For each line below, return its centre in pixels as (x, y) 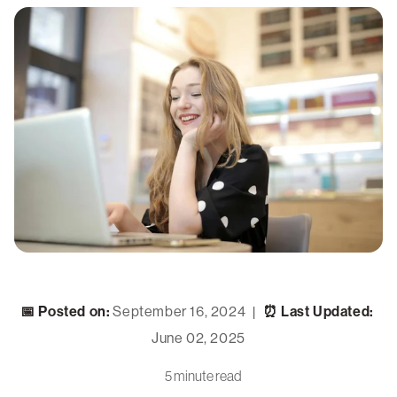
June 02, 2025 (198, 339)
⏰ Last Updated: (318, 312)
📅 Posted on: (66, 312)
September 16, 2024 (179, 312)
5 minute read (203, 376)
